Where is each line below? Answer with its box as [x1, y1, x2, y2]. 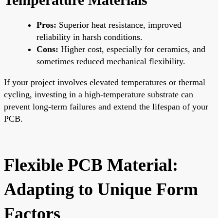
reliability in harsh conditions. [36, 32, 143, 42]
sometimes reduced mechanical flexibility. [36, 56, 185, 66]
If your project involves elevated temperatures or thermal [4, 77, 205, 87]
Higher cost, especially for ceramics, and [58, 44, 205, 54]
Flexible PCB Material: [4, 155, 178, 175]
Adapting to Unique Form [4, 179, 198, 199]
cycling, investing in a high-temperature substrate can [4, 89, 193, 99]
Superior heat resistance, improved [56, 19, 182, 30]
